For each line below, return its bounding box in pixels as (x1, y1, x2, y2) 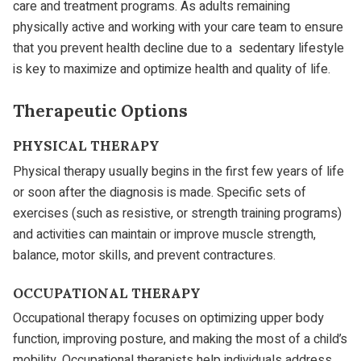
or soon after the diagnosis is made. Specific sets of (13, 182, 306, 202)
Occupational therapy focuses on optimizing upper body (13, 309, 324, 329)
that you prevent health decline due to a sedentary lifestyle (13, 39, 344, 59)
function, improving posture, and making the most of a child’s (13, 330, 347, 350)
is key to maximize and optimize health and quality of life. (13, 60, 330, 80)
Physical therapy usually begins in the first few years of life (13, 161, 344, 181)
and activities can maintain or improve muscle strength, (13, 224, 316, 244)
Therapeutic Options (13, 100, 188, 122)
